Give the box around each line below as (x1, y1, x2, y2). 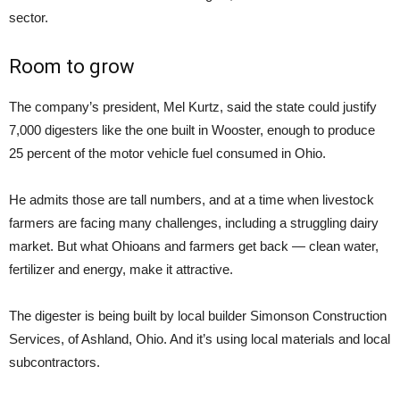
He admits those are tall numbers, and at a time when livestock (9, 192, 374, 207)
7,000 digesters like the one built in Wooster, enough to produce (9, 122, 375, 137)
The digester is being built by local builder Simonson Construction (9, 308, 387, 323)
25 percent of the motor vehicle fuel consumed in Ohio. (9, 146, 326, 161)
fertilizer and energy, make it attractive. (9, 262, 233, 277)
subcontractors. (9, 354, 100, 370)
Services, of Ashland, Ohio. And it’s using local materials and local (9, 331, 390, 346)
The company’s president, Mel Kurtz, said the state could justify (9, 99, 377, 114)
